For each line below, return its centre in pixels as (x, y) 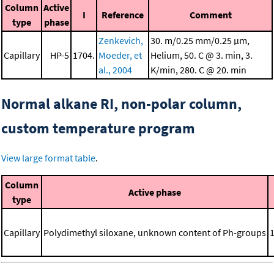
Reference (123, 15)
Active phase (155, 192)
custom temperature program (98, 128)
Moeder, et (120, 55)
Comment (210, 15)
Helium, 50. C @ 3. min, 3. (202, 55)
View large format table (48, 158)
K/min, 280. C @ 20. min (198, 70)
